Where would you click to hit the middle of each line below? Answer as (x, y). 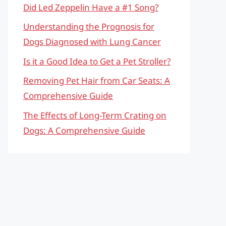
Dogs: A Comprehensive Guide (84, 130)
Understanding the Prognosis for (89, 26)
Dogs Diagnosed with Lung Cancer (92, 42)
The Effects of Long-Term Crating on (95, 115)
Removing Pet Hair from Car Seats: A (97, 80)
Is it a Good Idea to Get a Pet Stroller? (97, 61)
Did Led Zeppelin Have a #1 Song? (91, 7)
